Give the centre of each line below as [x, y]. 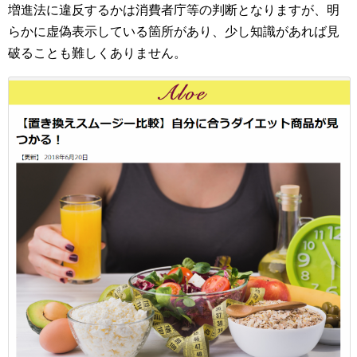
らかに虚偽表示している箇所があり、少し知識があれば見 [174, 32]
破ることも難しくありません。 [97, 53]
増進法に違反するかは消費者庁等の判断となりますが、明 [174, 10]
